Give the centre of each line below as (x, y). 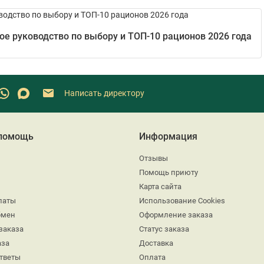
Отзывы (154, 158)
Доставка (156, 243)
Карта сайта (160, 186)
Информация (168, 136)
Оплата (152, 257)
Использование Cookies (182, 200)
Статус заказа (164, 229)
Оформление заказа (176, 214)
